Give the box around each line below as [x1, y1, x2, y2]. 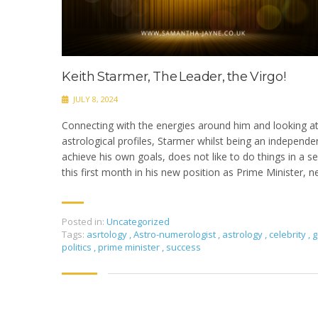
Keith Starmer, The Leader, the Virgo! [62, 68, 286, 84]
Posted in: [62, 214, 104, 228]
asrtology [87, 227, 129, 241]
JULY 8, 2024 [71, 93, 118, 104]
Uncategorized [106, 214, 170, 228]
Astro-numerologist [133, 227, 218, 241]
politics [62, 240, 94, 253]
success [166, 240, 201, 253]
